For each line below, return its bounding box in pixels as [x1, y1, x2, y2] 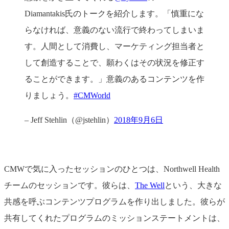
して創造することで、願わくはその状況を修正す [25, 58, 204, 67]
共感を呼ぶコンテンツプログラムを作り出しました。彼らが [4, 197, 225, 207]
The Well [135, 181, 165, 190]
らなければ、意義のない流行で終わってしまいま [25, 26, 204, 35]
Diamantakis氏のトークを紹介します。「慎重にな [25, 9, 204, 18]
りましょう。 [25, 91, 74, 100]
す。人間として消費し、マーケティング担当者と [25, 42, 204, 51]
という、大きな [165, 181, 222, 190]
